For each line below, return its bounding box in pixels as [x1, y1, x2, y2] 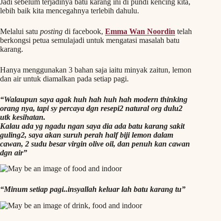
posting [40, 27, 63, 36]
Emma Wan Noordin [105, 27, 175, 36]
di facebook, [63, 27, 105, 36]
